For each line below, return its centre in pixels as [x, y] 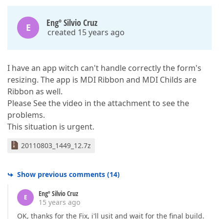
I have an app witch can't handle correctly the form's [104, 68]
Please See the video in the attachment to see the [98, 103]
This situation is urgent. [51, 127]
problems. [26, 115]
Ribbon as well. [35, 91]
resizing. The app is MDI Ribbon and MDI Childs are [102, 80]
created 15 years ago [86, 32]
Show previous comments [61, 174]
